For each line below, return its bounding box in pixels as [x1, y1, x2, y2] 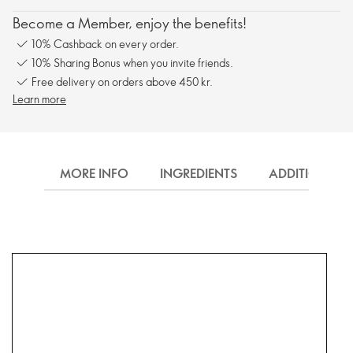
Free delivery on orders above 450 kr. [32, 73, 213, 89]
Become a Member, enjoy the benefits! [13, 13, 247, 32]
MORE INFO [60, 165, 128, 182]
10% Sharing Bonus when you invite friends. [32, 54, 233, 70]
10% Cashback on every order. [32, 35, 179, 51]
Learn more [13, 91, 66, 106]
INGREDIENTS [160, 165, 237, 182]
